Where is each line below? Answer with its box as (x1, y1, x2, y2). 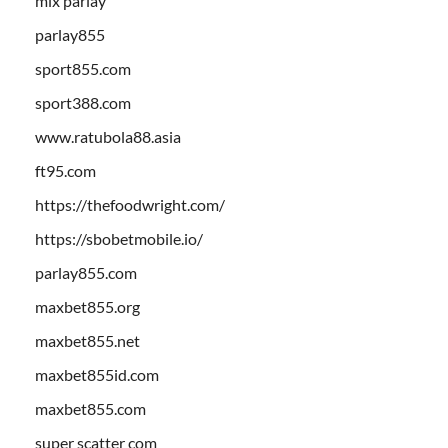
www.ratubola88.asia (35, 126, 181, 146)
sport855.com (35, 58, 131, 78)
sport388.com (35, 92, 131, 112)
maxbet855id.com (35, 364, 159, 384)
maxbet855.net (35, 330, 140, 350)
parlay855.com (35, 262, 137, 282)
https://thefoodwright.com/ (35, 194, 225, 214)
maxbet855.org (35, 296, 140, 316)
